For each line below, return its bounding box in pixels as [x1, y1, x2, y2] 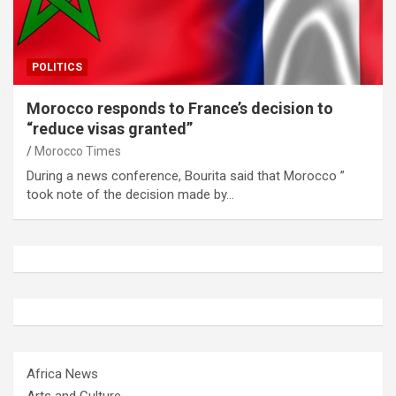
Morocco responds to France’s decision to [27, 98, 333, 118]
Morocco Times [34, 143, 121, 158]
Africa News [27, 365, 98, 382]
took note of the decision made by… [27, 186, 234, 202]
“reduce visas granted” [27, 118, 193, 138]
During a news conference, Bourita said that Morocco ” [27, 167, 345, 184]
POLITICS [32, 60, 82, 73]
